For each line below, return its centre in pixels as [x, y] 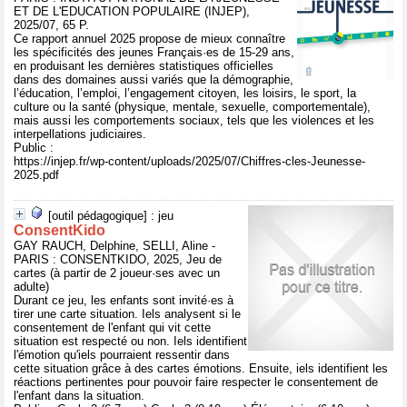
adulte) [31, 287]
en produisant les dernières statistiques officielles [144, 66]
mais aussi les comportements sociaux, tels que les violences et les [194, 120]
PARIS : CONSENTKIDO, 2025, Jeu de [118, 259]
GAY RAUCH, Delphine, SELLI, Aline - [114, 246]
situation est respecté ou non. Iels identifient [130, 341]
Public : [34, 148]
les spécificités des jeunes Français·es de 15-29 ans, [154, 52]
